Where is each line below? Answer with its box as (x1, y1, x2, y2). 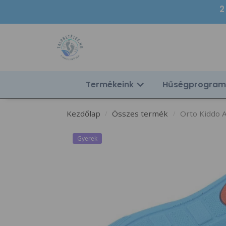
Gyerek (77, 134, 98, 143)
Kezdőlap (66, 108, 100, 119)
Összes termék (112, 108, 168, 119)
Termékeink (85, 78, 134, 90)
